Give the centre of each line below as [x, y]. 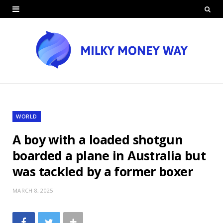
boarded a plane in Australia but [109, 155]
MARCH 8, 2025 [33, 190]
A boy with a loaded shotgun [98, 139]
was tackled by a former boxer [103, 171]
